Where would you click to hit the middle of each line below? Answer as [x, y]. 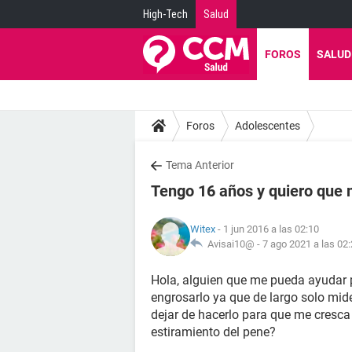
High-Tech [165, 14]
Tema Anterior [200, 165]
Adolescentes [268, 125]
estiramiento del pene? [213, 332]
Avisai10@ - [233, 244]
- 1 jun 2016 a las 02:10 [267, 229]
